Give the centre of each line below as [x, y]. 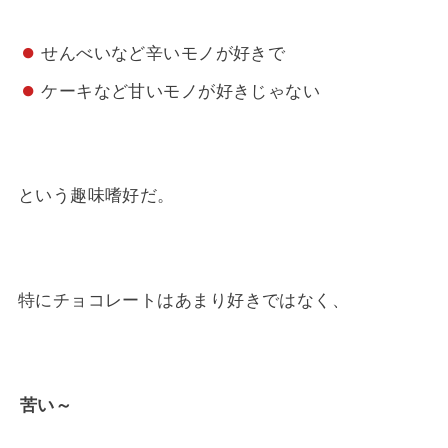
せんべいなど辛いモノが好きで [163, 53]
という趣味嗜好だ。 [96, 194]
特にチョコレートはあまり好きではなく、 [183, 299]
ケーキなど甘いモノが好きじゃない [181, 91]
